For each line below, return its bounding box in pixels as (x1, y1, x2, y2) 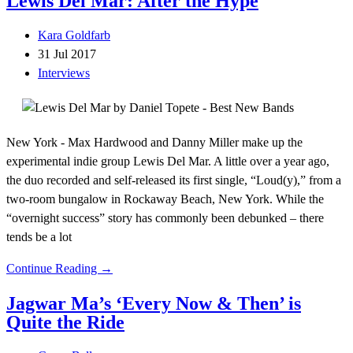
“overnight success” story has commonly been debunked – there (6, 210, 324, 225)
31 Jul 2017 (38, 46, 96, 61)
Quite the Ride (6, 311, 124, 333)
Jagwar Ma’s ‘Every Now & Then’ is (6, 292, 301, 314)
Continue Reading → (6, 261, 113, 275)
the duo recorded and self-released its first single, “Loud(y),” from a (6, 173, 341, 187)
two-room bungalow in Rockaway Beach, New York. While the (6, 191, 324, 206)
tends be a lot (6, 229, 72, 243)
